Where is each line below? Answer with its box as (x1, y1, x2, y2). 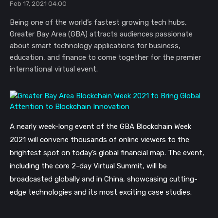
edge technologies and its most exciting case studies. (10, 187, 192, 197)
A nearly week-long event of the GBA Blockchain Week (10, 122, 191, 131)
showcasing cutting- (127, 174, 198, 183)
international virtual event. (10, 64, 98, 73)
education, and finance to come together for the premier (10, 53, 201, 62)
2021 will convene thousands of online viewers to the (10, 135, 189, 144)
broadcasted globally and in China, (10, 174, 127, 183)
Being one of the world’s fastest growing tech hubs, (10, 18, 187, 27)
